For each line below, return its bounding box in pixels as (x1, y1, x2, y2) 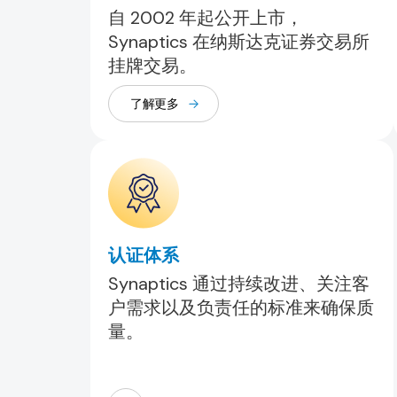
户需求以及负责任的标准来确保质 (108, 296, 374, 319)
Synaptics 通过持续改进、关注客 (108, 272, 370, 295)
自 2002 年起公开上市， (108, 6, 303, 29)
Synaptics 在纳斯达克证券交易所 (108, 30, 370, 53)
